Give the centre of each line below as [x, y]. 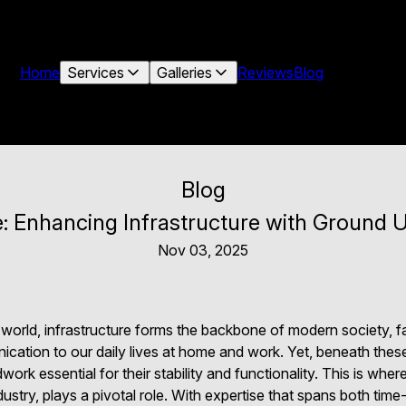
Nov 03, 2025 [203, 250]
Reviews [266, 72]
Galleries [184, 72]
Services [96, 72]
